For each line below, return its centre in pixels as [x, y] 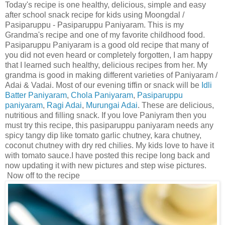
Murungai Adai [112, 105]
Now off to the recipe [42, 176]
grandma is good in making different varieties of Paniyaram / [111, 75]
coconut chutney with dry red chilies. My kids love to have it [109, 146]
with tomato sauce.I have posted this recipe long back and [107, 156]
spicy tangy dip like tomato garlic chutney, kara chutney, [103, 136]
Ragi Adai [64, 105]
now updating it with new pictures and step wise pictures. [106, 166]
